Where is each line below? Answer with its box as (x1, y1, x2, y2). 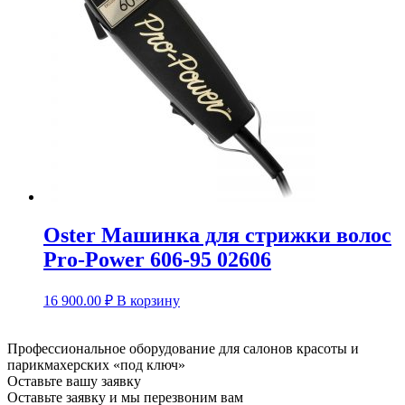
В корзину (117, 292, 180, 308)
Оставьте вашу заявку (7, 372, 141, 389)
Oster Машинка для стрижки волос (43, 223, 391, 248)
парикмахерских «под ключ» (7, 356, 185, 372)
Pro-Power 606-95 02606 (43, 248, 271, 272)
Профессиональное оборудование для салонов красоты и (7, 340, 359, 356)
